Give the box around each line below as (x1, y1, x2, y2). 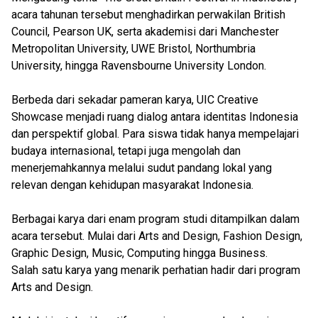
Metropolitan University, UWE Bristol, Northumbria (11, 42, 256, 55)
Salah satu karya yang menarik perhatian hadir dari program (11, 263, 300, 277)
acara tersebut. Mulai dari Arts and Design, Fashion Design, (11, 229, 302, 243)
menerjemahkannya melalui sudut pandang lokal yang (11, 161, 272, 175)
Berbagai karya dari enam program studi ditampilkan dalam (11, 212, 300, 226)
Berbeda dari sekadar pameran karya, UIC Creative (11, 93, 258, 106)
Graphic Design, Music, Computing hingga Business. (11, 246, 268, 260)
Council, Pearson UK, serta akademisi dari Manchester (11, 25, 279, 38)
